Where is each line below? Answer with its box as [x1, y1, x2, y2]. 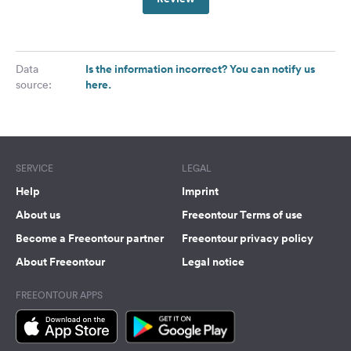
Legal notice [182, 254, 244, 270]
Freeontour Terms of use [182, 207, 302, 223]
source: [16, 78, 52, 92]
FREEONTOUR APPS [16, 288, 103, 302]
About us [16, 207, 60, 223]
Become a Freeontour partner [16, 230, 164, 247]
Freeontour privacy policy [182, 230, 313, 247]
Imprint [182, 183, 219, 200]
